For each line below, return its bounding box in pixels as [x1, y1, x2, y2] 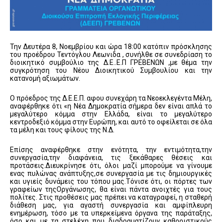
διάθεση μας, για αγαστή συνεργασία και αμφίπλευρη [10, 201, 212, 209]
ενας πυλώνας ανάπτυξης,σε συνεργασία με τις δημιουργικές [10, 169, 212, 177]
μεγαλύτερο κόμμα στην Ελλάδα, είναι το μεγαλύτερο [10, 110, 212, 118]
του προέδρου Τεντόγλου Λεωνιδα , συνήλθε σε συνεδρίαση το [10, 50, 212, 58]
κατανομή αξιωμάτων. [10, 74, 80, 82]
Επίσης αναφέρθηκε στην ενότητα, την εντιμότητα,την [10, 145, 212, 154]
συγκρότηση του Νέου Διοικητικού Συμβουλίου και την [10, 66, 212, 74]
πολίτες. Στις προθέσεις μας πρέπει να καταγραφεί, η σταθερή [10, 193, 212, 201]
